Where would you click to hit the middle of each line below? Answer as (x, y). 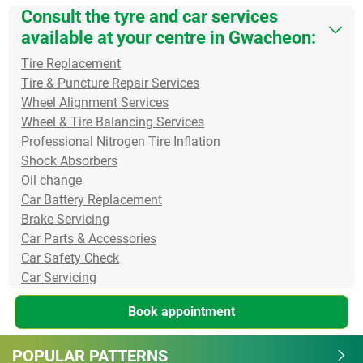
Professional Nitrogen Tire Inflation (121, 141)
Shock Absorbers (69, 160)
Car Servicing (59, 277)
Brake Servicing (65, 219)
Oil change (51, 180)
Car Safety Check (70, 258)
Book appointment (181, 311)
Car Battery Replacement (92, 199)
